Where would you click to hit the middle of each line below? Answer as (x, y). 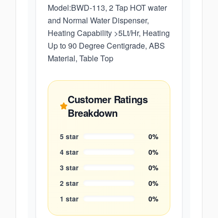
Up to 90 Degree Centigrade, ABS (106, 45)
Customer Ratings (108, 99)
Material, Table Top (81, 58)
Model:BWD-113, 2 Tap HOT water (107, 8)
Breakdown (93, 113)
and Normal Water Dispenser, (98, 20)
